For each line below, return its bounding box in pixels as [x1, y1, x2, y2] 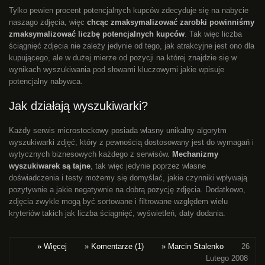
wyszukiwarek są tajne [9, 161, 91, 170]
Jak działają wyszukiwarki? [9, 99, 148, 112]
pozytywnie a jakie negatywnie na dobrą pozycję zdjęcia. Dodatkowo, [9, 185, 245, 194]
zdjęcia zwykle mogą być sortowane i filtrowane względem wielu [9, 196, 228, 206]
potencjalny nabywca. [9, 76, 83, 86]
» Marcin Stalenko [161, 241, 224, 251]
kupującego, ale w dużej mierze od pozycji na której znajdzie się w [9, 53, 237, 62]
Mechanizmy [172, 149, 218, 159]
